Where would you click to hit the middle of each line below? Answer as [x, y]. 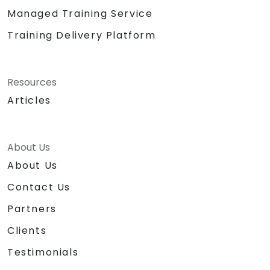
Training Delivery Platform [82, 35]
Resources [32, 82]
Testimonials [43, 252]
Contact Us [39, 187]
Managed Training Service [80, 13]
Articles [29, 100]
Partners [32, 209]
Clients [27, 230]
